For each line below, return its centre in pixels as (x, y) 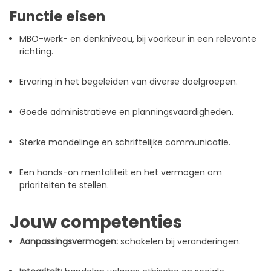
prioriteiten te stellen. (64, 185)
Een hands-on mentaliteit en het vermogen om (121, 173)
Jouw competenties (96, 223)
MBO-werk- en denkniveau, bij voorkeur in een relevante (138, 39)
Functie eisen (57, 17)
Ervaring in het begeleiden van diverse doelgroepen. (129, 82)
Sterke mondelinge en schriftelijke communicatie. (125, 142)
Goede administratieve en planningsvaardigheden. (126, 112)
